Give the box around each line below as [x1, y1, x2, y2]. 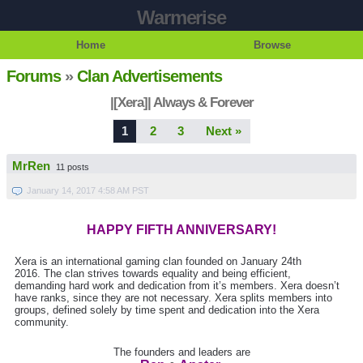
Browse [254, 39, 291, 51]
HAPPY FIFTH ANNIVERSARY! [87, 223, 276, 237]
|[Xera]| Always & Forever [109, 94, 254, 110]
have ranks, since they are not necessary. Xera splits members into [15, 292, 332, 305]
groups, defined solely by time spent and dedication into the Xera [15, 304, 319, 317]
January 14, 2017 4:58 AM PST [27, 186, 149, 196]
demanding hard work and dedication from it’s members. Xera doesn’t [15, 280, 340, 293]
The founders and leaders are [113, 346, 250, 359]
